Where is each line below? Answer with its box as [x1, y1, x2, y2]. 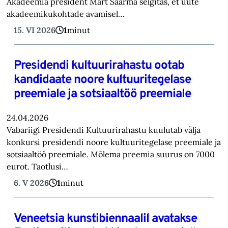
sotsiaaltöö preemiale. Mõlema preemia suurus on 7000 [7, 149, 215, 160]
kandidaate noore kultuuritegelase [13, 72, 191, 88]
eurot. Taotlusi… [7, 161, 69, 172]
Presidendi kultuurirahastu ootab [13, 58, 184, 74]
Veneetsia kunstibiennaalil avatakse [13, 211, 197, 227]
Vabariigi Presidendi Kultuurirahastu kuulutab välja [7, 125, 201, 135]
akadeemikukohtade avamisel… [7, 8, 125, 19]
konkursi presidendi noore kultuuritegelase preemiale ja [7, 137, 221, 148]
